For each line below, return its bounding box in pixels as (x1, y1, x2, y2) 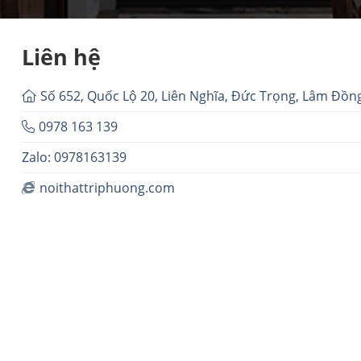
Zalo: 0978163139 (22, 148, 127, 167)
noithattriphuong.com (39, 179, 176, 197)
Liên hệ (22, 41, 102, 72)
